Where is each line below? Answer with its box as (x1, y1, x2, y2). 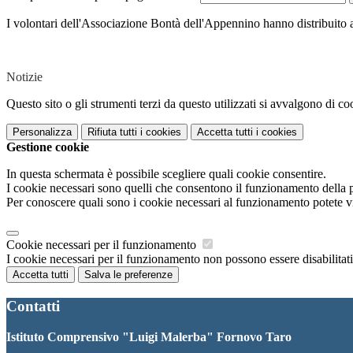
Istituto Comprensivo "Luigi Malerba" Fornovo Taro (6, 329, 292, 344)
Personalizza (13, 126, 72, 139)
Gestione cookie (6, 140, 89, 154)
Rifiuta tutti (87, 126, 137, 139)
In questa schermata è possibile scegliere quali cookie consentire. (6, 167, 326, 181)
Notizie (6, 70, 43, 84)
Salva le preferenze (84, 269, 173, 281)
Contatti (6, 297, 60, 314)
